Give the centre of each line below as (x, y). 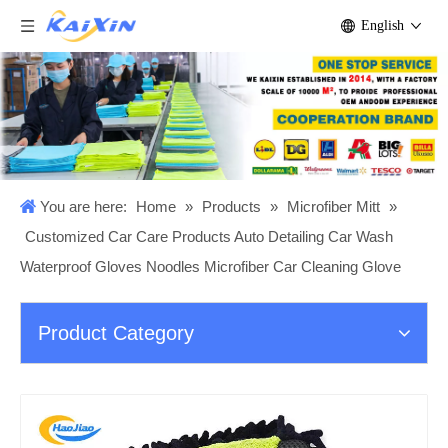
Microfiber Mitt (333, 207)
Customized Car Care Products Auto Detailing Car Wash (209, 237)
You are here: (83, 207)
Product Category (116, 333)
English (382, 25)
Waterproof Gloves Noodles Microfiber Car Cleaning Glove (210, 267)
